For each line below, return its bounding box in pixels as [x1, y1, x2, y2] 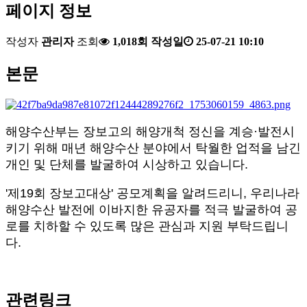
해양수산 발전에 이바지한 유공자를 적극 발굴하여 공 [5, 203, 297, 217]
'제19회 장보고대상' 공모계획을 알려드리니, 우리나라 [5, 186, 299, 201]
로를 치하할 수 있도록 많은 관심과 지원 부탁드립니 [5, 219, 288, 234]
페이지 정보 [5, 1, 92, 20]
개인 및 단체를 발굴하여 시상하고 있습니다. [5, 158, 248, 172]
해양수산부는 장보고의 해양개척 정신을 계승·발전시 [5, 125, 295, 139]
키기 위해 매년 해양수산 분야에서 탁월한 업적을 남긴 [5, 141, 301, 156]
